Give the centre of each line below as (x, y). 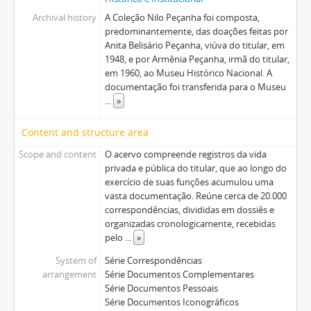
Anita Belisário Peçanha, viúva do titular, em (194, 45)
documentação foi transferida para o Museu (195, 86)
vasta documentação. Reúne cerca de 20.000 (195, 195)
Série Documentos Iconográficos (171, 302)
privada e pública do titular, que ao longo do (195, 168)
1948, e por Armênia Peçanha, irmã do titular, (197, 59)
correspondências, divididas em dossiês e (189, 209)
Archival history (64, 17)
